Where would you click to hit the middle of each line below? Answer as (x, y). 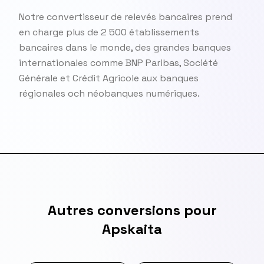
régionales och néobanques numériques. (109, 93)
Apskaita (132, 229)
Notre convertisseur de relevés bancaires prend (126, 17)
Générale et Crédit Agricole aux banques (109, 78)
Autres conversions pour (132, 210)
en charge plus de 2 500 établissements (109, 32)
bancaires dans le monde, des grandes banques (125, 47)
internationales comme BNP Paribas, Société (118, 63)
